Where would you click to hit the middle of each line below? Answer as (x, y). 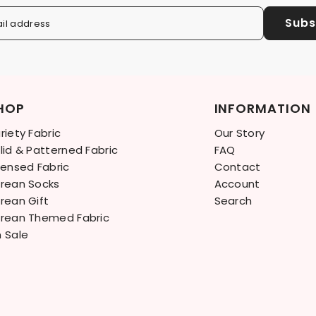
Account (237, 183)
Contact (237, 166)
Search (233, 200)
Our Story (239, 133)
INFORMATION (262, 108)
